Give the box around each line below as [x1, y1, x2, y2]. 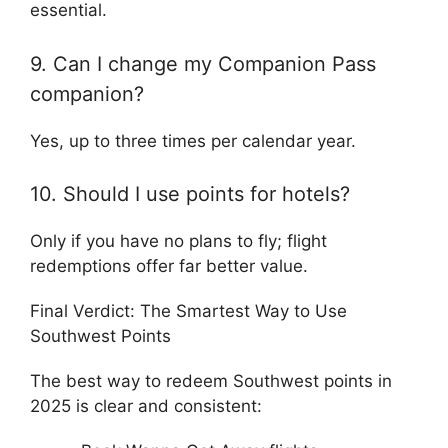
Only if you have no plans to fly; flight [30, 231, 327, 251]
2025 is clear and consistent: [30, 396, 262, 416]
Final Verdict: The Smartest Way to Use [30, 301, 347, 321]
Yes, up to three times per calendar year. [30, 130, 356, 151]
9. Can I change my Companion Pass [30, 51, 376, 76]
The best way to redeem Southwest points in [30, 371, 392, 391]
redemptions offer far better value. [30, 256, 308, 276]
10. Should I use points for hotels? [30, 182, 350, 206]
